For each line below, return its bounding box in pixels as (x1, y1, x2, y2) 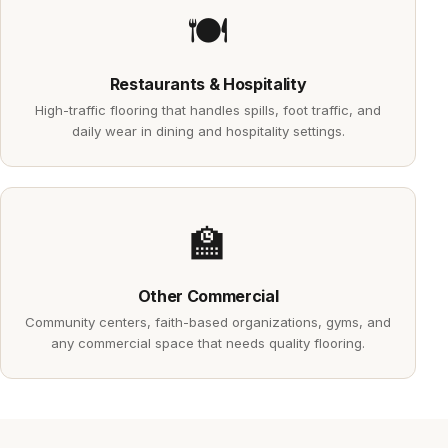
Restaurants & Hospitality (109, 74, 307, 94)
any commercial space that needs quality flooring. (51, 335, 365, 351)
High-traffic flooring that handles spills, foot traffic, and (35, 102, 381, 118)
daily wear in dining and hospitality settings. (71, 123, 345, 139)
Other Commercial (137, 286, 279, 306)
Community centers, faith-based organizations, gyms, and (25, 314, 391, 330)
